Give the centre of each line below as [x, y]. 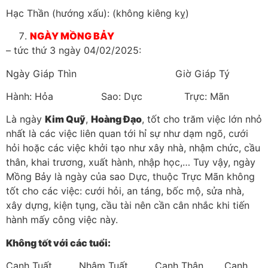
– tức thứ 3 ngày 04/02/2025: [74, 51]
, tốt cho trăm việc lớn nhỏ [202, 119]
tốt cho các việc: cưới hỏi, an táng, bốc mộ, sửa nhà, [125, 191]
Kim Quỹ [65, 119]
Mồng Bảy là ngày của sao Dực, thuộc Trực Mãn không [130, 177]
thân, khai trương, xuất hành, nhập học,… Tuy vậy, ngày [131, 162]
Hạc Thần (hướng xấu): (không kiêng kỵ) [98, 13]
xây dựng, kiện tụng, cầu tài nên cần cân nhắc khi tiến [128, 205]
